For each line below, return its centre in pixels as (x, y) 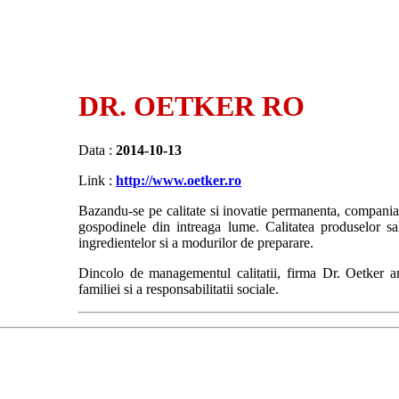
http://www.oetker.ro (179, 180)
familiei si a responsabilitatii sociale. (179, 289)
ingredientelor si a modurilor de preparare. (196, 242)
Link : (97, 180)
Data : (97, 150)
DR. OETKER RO (191, 106)
